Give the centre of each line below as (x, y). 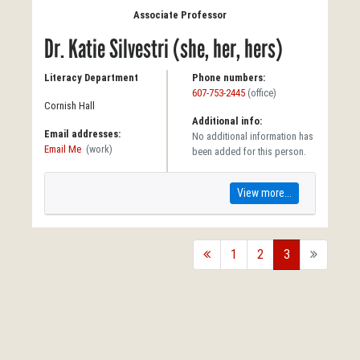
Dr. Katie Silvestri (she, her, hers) (164, 49)
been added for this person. (249, 151)
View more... (264, 192)
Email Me (63, 149)
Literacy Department (91, 77)
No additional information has (253, 136)
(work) (99, 149)
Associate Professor (180, 14)
